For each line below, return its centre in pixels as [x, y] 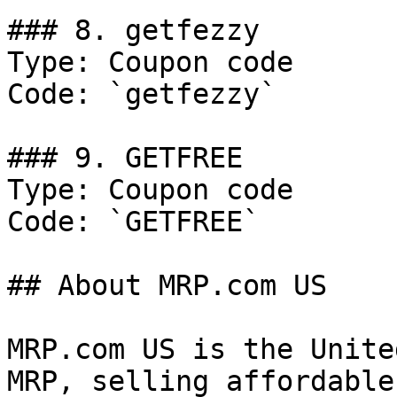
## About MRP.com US [167, 285]
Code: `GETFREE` [133, 222]
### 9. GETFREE [125, 158]
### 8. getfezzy [133, 30]
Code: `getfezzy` [142, 94]
